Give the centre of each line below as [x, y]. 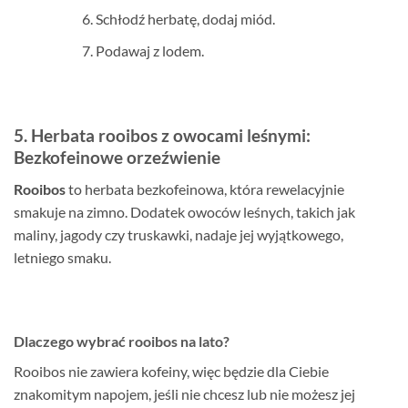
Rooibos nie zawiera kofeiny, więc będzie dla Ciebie [171, 371]
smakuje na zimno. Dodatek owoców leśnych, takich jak [184, 212]
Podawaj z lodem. [149, 50]
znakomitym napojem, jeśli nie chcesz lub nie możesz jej [184, 393]
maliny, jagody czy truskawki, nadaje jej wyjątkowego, [178, 235]
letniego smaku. [62, 258]
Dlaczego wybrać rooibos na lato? [122, 341]
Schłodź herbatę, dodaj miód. [185, 19]
